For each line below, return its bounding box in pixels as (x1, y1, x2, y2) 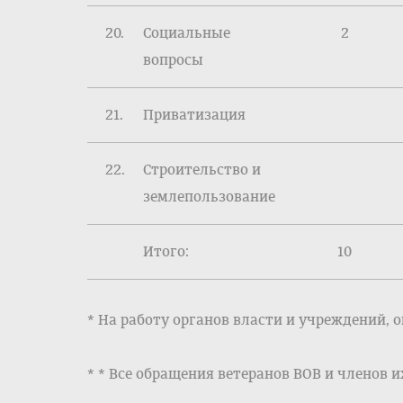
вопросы (143, 51, 203, 68)
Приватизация (143, 106, 246, 123)
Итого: (143, 243, 189, 260)
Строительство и (143, 161, 261, 178)
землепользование (143, 188, 275, 205)
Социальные (143, 24, 230, 41)
